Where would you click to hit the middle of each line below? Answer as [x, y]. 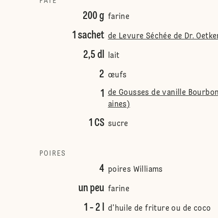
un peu [91, 188]
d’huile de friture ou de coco [159, 209]
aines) [119, 105]
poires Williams [135, 170]
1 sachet [88, 36]
